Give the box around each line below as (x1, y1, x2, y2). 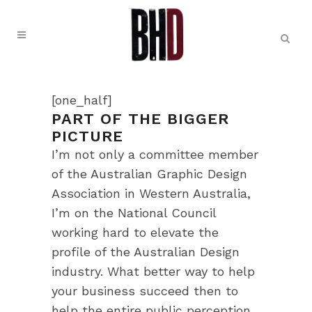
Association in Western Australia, (52, 186, 251, 201)
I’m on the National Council (52, 205, 216, 220)
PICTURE (52, 127, 123, 145)
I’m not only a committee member (52, 147, 258, 162)
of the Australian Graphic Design (52, 166, 247, 181)
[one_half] (52, 93, 112, 107)
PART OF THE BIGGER (52, 110, 229, 127)
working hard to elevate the (52, 225, 219, 240)
